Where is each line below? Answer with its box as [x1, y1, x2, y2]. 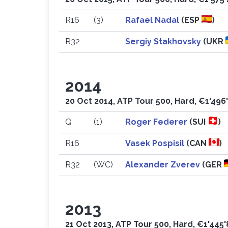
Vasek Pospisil [125, 138, 186, 148]
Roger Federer [125, 117, 189, 127]
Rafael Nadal [125, 15, 181, 25]
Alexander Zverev [125, 160, 202, 169]
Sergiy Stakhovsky [125, 37, 203, 46]
